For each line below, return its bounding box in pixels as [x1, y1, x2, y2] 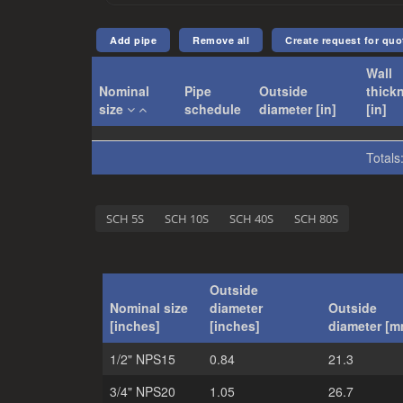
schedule [184, 100, 241, 118]
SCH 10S [165, 210, 209, 227]
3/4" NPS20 [110, 382, 175, 400]
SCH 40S [229, 210, 273, 227]
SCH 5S [106, 210, 144, 227]
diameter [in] [259, 100, 336, 118]
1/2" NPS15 [110, 350, 175, 368]
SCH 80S [294, 210, 338, 227]
